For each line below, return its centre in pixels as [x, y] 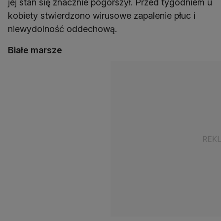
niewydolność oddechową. [62, 29]
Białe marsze [35, 50]
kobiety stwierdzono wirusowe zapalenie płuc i [102, 16]
